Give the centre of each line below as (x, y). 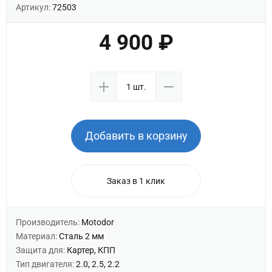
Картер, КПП (91, 250)
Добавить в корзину (136, 136)
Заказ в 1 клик (136, 181)
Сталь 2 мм (81, 236)
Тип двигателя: (46, 264)
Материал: (37, 236)
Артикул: (34, 7)
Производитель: (49, 222)
